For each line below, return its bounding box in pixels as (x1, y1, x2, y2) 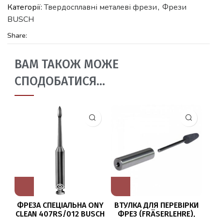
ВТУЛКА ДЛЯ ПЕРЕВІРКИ (114, 200, 199, 210)
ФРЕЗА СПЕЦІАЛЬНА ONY (16, 200, 104, 210)
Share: (7, 31, 27, 40)
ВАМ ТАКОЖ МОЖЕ (15, 57, 119, 72)
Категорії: (7, 1, 44, 13)
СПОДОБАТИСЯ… (15, 74, 105, 89)
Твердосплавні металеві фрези (44, 1, 157, 13)
